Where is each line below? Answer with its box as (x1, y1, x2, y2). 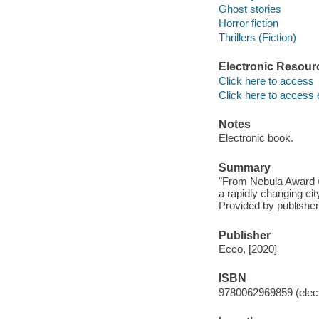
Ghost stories (218, 2, 281, 15)
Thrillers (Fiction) (218, 31, 296, 43)
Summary (218, 161, 271, 174)
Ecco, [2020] (218, 243, 277, 256)
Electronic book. (218, 132, 293, 145)
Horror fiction (218, 16, 278, 29)
